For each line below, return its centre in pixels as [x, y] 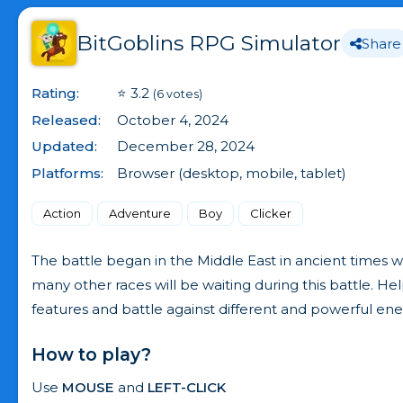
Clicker [271, 213]
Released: [66, 120]
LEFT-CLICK [187, 387]
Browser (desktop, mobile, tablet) [232, 173]
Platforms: [67, 173]
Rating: [55, 93]
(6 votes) [178, 94]
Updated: [64, 146]
